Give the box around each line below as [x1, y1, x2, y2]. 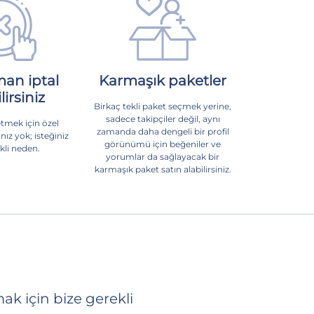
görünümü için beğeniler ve [104, 138, 221, 149]
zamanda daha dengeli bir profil [96, 125, 229, 137]
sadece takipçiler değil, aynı [105, 113, 220, 124]
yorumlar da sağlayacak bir [106, 151, 219, 162]
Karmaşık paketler [99, 71, 226, 89]
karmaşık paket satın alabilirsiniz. [94, 163, 231, 175]
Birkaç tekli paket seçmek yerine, [94, 100, 231, 111]
